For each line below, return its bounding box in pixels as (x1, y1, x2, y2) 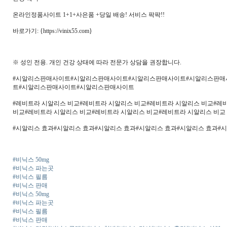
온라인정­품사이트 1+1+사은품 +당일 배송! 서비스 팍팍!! (13, 11, 165, 18)
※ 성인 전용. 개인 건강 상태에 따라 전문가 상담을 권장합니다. (13, 59, 181, 66)
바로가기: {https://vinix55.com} (13, 27, 92, 34)
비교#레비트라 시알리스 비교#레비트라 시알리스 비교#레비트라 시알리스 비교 (13, 108, 225, 116)
